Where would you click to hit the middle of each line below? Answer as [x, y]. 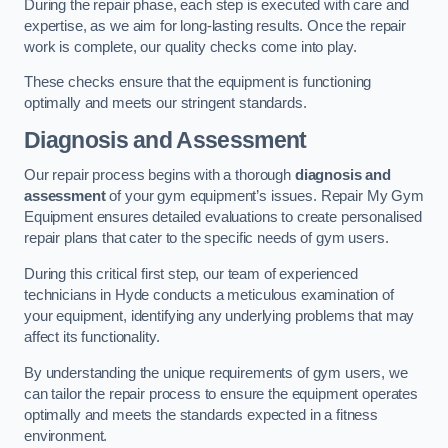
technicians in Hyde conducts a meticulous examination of [209, 294]
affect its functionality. [92, 336]
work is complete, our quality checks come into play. [190, 46]
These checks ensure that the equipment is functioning [198, 82]
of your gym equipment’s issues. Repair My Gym [264, 196]
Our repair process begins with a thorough [159, 175]
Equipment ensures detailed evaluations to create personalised [223, 217]
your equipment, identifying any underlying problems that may [219, 315]
